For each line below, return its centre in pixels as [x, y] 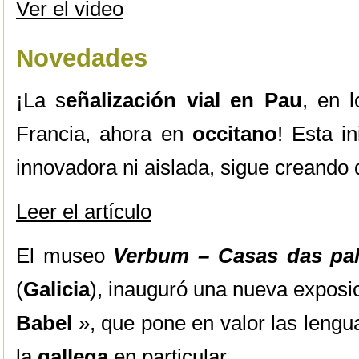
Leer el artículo [84, 212]
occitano [234, 134]
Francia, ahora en [104, 134]
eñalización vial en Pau [184, 100]
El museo [65, 256]
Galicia [56, 289]
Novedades [82, 58]
